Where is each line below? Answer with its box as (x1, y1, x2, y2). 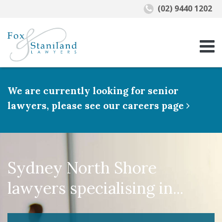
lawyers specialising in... (7, 178, 183, 198)
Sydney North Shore (7, 158, 157, 178)
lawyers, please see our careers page (7, 100, 186, 111)
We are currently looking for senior (7, 85, 178, 97)
